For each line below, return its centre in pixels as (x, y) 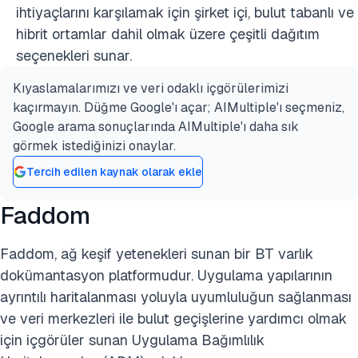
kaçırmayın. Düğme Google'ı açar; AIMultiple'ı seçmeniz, (179, 108)
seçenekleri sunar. (74, 56)
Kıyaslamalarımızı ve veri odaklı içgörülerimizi (151, 89)
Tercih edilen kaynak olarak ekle (114, 171)
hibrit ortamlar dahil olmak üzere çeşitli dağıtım (168, 34)
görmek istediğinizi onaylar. (94, 146)
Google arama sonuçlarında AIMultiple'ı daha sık (156, 127)
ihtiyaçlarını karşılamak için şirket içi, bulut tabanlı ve (185, 13)
